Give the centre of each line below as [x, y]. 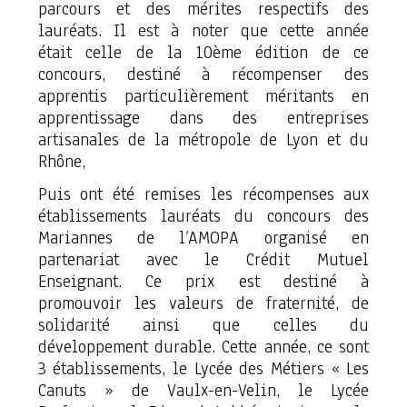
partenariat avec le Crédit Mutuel [203, 260]
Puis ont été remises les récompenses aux [203, 194]
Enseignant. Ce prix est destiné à [203, 282]
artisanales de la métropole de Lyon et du [203, 140]
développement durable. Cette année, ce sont [203, 347]
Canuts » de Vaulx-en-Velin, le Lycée [203, 391]
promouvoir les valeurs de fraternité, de [203, 303]
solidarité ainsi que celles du [203, 325]
